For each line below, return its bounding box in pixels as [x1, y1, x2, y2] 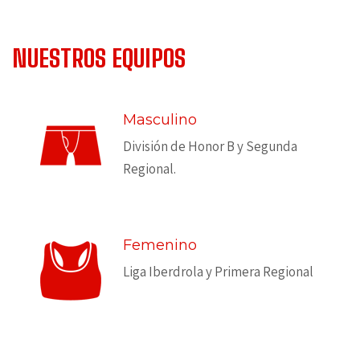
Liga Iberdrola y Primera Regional [123, 262, 313, 280]
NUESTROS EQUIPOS [12, 43, 186, 72]
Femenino [123, 235, 197, 254]
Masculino [123, 110, 197, 129]
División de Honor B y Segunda [123, 137, 297, 155]
